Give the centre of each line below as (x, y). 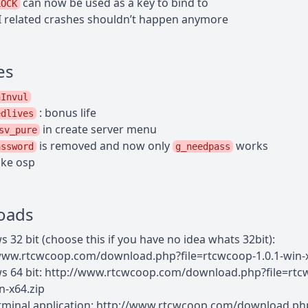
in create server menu (98, 130)
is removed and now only (104, 146)
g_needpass (203, 147)
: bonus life (66, 113)
